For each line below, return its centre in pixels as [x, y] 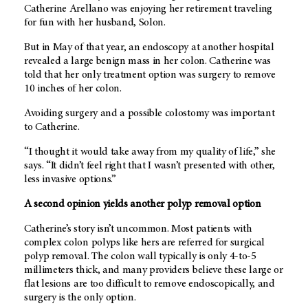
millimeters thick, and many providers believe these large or [154, 271]
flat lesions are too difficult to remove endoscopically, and [150, 284]
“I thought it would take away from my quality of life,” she [150, 152]
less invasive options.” [70, 180]
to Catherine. [52, 128]
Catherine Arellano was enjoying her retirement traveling [148, 9]
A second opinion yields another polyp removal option [143, 205]
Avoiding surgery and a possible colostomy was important [150, 114]
